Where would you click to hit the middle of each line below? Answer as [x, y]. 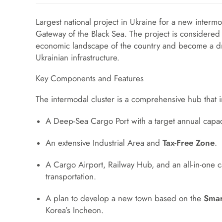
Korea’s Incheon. [75, 210]
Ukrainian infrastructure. [78, 57]
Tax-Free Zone [189, 143]
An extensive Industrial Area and [104, 143]
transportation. [71, 176]
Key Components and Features [90, 78]
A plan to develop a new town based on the [125, 198]
